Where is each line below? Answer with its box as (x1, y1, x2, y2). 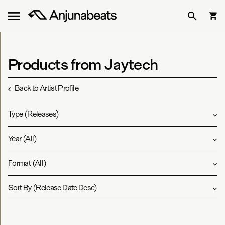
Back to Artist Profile (15, 83, 78, 93)
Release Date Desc (36, 183, 94, 192)
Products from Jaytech (8, 55, 158, 74)
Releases (27, 109, 56, 119)
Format (8, 158, 31, 168)
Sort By (8, 183, 32, 192)
